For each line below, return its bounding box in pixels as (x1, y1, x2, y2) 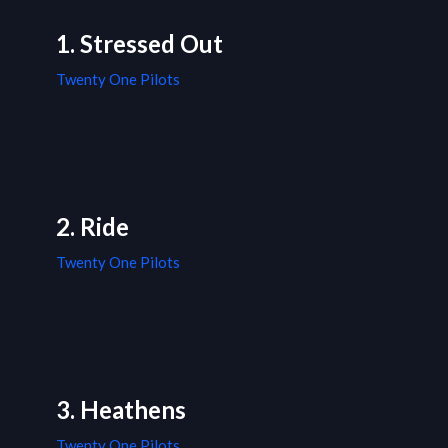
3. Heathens (56, 395, 186, 425)
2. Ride (56, 212, 129, 242)
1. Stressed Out (56, 29, 223, 59)
